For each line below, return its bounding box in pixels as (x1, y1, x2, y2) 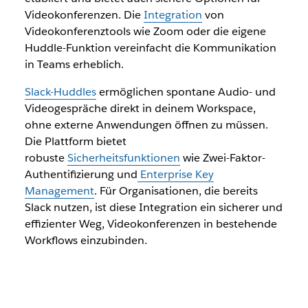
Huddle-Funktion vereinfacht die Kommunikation (24, 41, 276, 56)
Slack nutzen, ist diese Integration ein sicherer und (24, 200, 283, 215)
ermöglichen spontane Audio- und (96, 85, 276, 100)
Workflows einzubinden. (24, 233, 147, 248)
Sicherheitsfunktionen (67, 151, 180, 166)
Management (24, 184, 94, 199)
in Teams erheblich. (24, 57, 124, 72)
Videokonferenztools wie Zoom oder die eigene (24, 24, 266, 39)
